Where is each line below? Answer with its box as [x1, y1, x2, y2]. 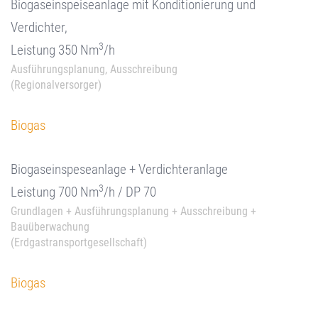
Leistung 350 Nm [11, 42, 99, 58]
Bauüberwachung [11, 220, 89, 234]
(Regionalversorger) [11, 78, 102, 92]
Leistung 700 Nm [11, 184, 99, 200]
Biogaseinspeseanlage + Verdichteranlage [11, 161, 228, 177]
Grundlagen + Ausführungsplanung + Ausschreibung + [11, 204, 256, 218]
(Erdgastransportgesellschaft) [11, 236, 147, 249]
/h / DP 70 [104, 184, 156, 200]
